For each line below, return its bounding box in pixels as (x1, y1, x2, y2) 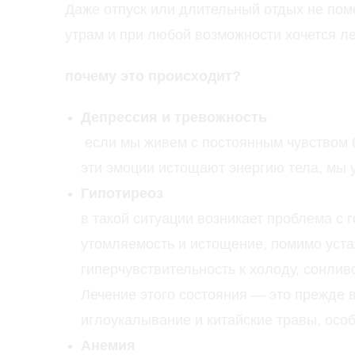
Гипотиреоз (81, 185, 163, 202)
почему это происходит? (65, 68, 241, 85)
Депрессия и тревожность (81, 109, 267, 126)
